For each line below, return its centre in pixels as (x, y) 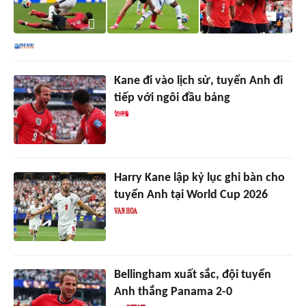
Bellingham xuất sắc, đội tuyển (192, 275)
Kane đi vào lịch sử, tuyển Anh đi (198, 81)
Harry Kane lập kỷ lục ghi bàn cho (199, 178)
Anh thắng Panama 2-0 (173, 292)
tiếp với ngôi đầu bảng (172, 98)
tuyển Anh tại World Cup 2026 (191, 195)
